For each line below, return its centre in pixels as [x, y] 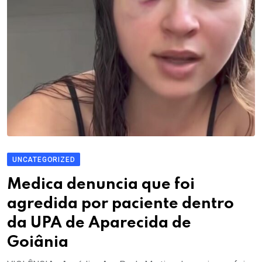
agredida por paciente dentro [120, 204]
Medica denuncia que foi [101, 185]
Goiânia [38, 243]
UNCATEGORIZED [44, 160]
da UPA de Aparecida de [99, 223]
